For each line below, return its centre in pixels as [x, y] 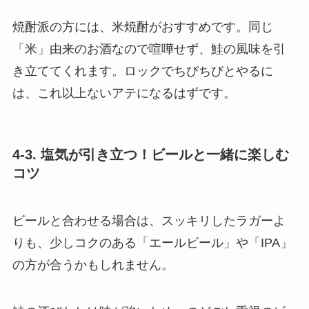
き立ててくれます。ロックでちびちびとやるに [142, 71]
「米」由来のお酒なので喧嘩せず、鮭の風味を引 [149, 49]
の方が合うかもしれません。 [93, 265]
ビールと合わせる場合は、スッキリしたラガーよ [149, 220]
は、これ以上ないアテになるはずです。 [124, 93]
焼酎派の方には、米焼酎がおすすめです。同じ [142, 27]
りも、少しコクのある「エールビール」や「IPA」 [152, 242]
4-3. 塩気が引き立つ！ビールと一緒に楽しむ [150, 154]
